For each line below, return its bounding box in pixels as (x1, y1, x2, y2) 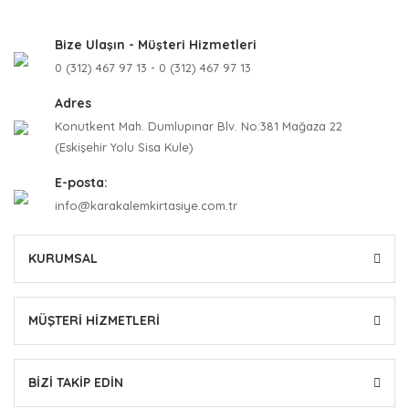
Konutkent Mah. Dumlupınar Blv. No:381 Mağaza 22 (55, 119, 342, 133)
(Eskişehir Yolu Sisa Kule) (55, 140, 194, 154)
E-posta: (55, 174, 108, 191)
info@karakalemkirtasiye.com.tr (55, 198, 237, 213)
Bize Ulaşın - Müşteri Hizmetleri (55, 37, 257, 53)
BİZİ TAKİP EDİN (28, 374, 123, 391)
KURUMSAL (28, 250, 98, 267)
